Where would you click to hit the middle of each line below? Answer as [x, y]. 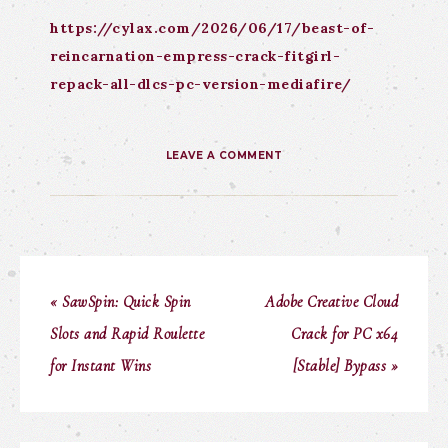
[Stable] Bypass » [345, 366]
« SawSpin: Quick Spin [120, 302]
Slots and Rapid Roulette [127, 334]
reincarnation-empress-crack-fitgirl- [195, 56]
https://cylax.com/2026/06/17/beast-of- [212, 28]
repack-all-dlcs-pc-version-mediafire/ [201, 84]
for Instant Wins [100, 366]
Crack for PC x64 [344, 334]
